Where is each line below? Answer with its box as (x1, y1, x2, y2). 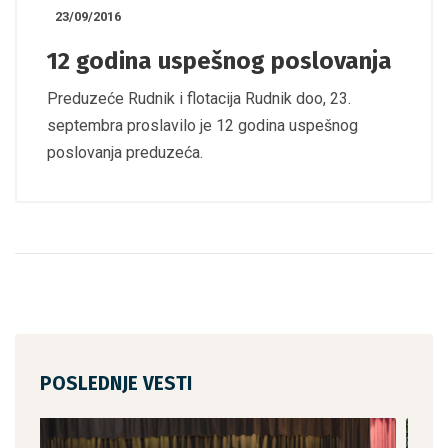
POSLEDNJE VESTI (40, 371, 192, 395)
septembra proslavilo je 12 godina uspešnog (47, 115, 358, 135)
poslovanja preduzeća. (47, 142, 203, 162)
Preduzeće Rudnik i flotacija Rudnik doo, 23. (47, 88, 351, 108)
